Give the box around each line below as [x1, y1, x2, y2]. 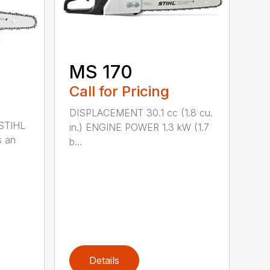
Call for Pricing [69, 83, 170, 101]
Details [89, 254, 120, 266]
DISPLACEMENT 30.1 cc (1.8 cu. [69, 107, 213, 119]
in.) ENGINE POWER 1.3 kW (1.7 [69, 121, 210, 134]
